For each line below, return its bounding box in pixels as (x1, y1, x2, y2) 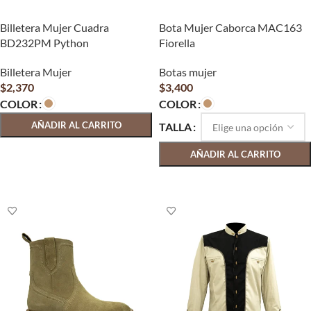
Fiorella (159, 36, 195, 49)
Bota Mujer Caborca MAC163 (159, 21, 302, 34)
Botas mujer (159, 65, 217, 78)
